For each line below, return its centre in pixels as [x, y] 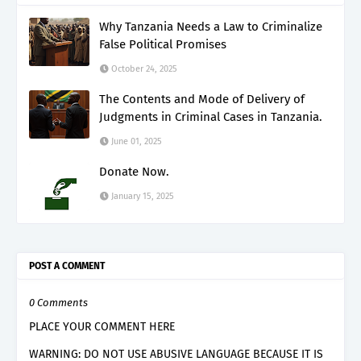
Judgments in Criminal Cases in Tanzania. [211, 116]
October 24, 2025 [144, 68]
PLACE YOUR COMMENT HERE [102, 326]
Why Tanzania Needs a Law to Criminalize [211, 26]
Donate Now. [134, 171]
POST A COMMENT [67, 266]
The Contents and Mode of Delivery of [202, 99]
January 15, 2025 [143, 196]
